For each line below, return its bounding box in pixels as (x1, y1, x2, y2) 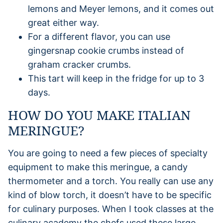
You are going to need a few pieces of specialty (8, 147, 208, 158)
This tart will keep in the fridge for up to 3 (28, 73, 204, 84)
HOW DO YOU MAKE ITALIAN (8, 106, 191, 124)
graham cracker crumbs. (28, 59, 131, 70)
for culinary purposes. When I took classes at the (8, 203, 214, 214)
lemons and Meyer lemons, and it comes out (28, 3, 214, 14)
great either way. (28, 17, 99, 28)
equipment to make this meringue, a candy (8, 161, 188, 172)
